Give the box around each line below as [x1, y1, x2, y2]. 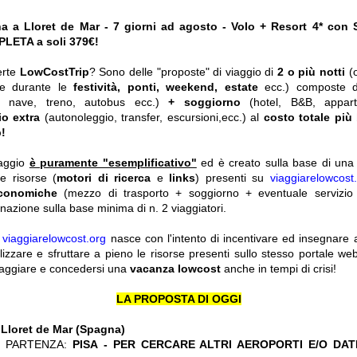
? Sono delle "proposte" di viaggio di [88, 65, 278, 79]
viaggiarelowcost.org [2, 232, 107, 245]
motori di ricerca [57, 171, 157, 185]
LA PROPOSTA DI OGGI [116, 292, 241, 306]
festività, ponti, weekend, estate [73, 80, 258, 94]
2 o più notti [277, 65, 349, 79]
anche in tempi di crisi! [224, 262, 336, 276]
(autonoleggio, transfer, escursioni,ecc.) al [40, 111, 264, 124]
